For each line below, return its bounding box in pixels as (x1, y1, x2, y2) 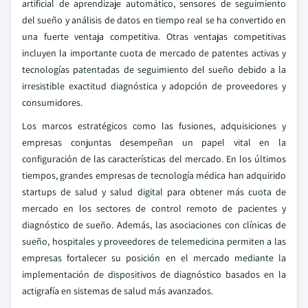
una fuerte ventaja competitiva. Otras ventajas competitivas (22, 30, 286, 43)
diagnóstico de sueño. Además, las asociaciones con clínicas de (22, 219, 286, 231)
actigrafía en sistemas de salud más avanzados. (22, 285, 213, 297)
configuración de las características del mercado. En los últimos (22, 153, 286, 165)
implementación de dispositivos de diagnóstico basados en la (22, 268, 286, 280)
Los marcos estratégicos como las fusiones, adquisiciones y (22, 120, 286, 132)
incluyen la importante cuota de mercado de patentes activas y (22, 47, 286, 59)
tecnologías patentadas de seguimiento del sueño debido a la (22, 63, 286, 76)
